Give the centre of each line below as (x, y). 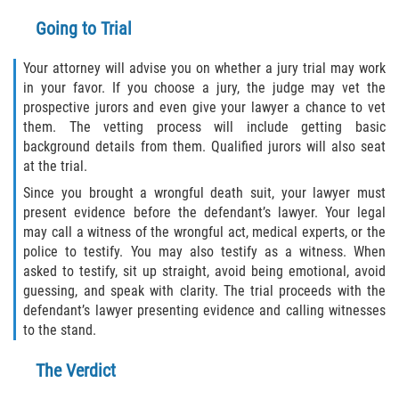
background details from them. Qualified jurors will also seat (204, 146)
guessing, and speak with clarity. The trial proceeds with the (204, 290)
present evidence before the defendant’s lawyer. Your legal (204, 212)
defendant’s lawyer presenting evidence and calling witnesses (204, 310)
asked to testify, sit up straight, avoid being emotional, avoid (204, 271)
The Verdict (76, 370)
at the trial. (56, 166)
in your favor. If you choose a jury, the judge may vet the (204, 87)
